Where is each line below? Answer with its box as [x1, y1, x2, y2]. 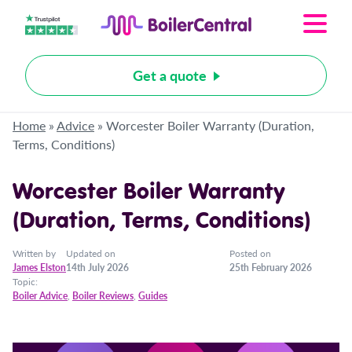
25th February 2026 [229, 261, 312, 274]
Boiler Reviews [72, 289, 134, 302]
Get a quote [132, 65, 207, 85]
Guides [138, 289, 167, 302]
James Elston [13, 261, 66, 274]
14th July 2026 [66, 261, 129, 274]
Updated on [66, 247, 115, 260]
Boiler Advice [13, 289, 68, 302]
